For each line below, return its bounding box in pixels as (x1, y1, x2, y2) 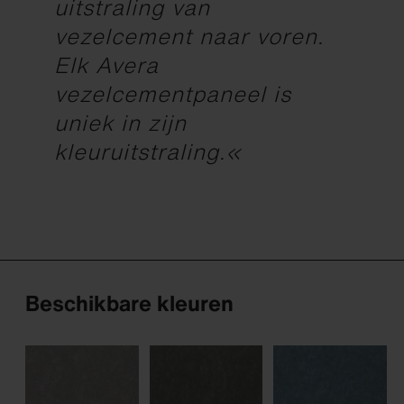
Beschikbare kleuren (25, 287, 234, 320)
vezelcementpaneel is (54, 78, 291, 111)
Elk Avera (54, 49, 159, 82)
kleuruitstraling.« (54, 135, 242, 169)
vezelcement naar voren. (54, 20, 324, 53)
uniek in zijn (54, 106, 187, 140)
